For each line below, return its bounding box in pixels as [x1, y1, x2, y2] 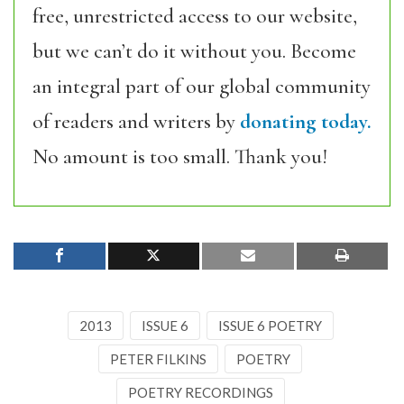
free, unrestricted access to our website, [32, 4, 357, 29]
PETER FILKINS [110, 351, 207, 367]
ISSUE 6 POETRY [217, 317, 322, 334]
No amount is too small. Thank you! [32, 144, 327, 170]
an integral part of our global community [32, 74, 371, 99]
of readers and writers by [32, 109, 240, 134]
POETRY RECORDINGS [127, 384, 273, 400]
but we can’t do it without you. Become [32, 39, 356, 64]
